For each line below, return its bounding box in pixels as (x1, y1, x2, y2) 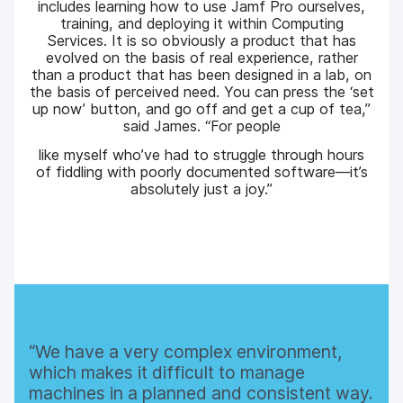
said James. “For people (122, 117, 281, 136)
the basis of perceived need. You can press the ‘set (29, 83, 374, 102)
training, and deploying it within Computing (59, 14, 344, 33)
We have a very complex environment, (35, 340, 343, 363)
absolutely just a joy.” (130, 179, 273, 198)
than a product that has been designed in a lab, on (31, 66, 372, 85)
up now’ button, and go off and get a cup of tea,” (32, 100, 371, 119)
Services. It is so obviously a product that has (47, 31, 356, 50)
